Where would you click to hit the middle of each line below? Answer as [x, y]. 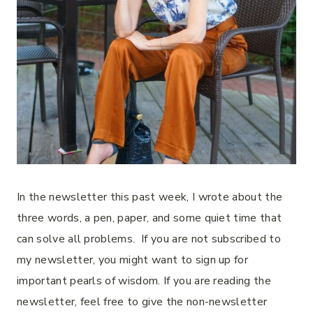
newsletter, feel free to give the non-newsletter [142, 302]
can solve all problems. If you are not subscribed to [149, 239]
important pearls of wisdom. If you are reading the [144, 281]
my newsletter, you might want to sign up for [133, 260]
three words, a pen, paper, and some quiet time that [150, 218]
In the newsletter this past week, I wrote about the [150, 197]
